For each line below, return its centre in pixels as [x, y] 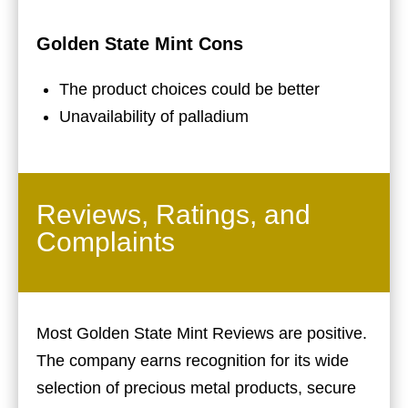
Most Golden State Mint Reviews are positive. [202, 333]
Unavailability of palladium [154, 116]
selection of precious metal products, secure [196, 388]
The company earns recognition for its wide [193, 360]
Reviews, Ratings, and [173, 214]
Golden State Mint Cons [140, 43]
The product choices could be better [189, 89]
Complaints [106, 241]
